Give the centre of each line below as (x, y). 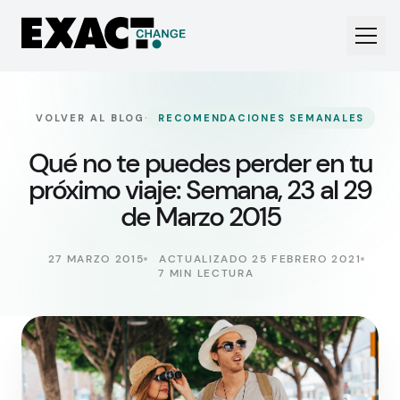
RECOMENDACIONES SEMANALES (262, 118)
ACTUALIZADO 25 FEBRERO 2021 (260, 259)
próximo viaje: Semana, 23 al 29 (200, 190)
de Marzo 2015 (200, 217)
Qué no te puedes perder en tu (200, 163)
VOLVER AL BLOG (91, 118)
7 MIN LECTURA (206, 273)
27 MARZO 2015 (96, 259)
